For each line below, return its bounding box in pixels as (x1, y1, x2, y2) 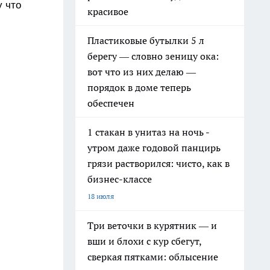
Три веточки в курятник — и (87, 219, 217, 231)
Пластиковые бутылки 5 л (87, 34, 204, 46)
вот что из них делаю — (87, 66, 196, 78)
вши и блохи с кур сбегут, (87, 235, 202, 247)
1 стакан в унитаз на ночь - (87, 126, 210, 138)
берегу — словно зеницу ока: (87, 50, 219, 62)
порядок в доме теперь (87, 81, 191, 93)
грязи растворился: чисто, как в (87, 157, 230, 169)
